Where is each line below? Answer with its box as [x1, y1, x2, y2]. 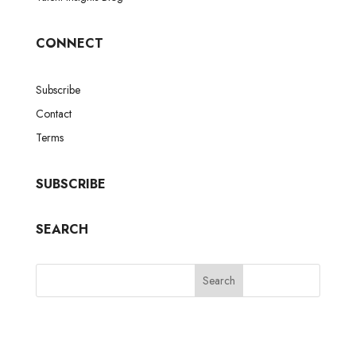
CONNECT [35, 33, 103, 52]
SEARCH [35, 219, 88, 238]
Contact [35, 105, 72, 122]
